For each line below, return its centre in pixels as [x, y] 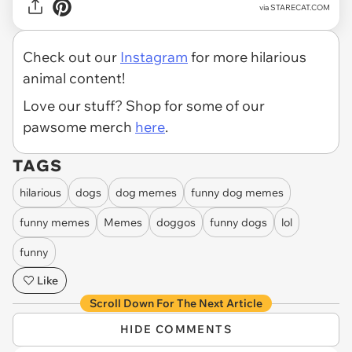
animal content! [74, 79]
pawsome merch [79, 127]
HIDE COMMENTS [176, 330]
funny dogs [238, 222]
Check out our [71, 57]
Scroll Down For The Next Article [176, 304]
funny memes [55, 222]
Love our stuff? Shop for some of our [144, 106]
